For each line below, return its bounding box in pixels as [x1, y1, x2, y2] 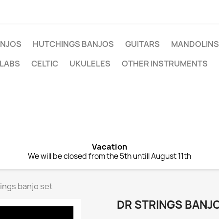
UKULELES [69, 58, 110, 69]
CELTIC [31, 58, 58, 69]
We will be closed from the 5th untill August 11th [28, 151, 191, 161]
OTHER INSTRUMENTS [122, 58, 208, 69]
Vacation [92, 141, 127, 152]
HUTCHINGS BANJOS [33, 39, 114, 49]
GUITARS [125, 39, 160, 49]
